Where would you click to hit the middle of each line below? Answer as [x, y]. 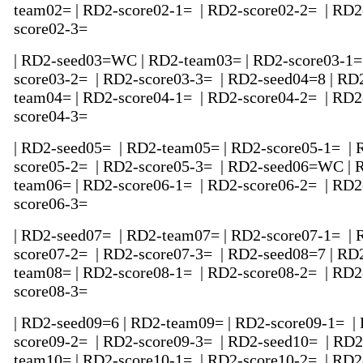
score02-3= [53, 29]
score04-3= [53, 116]
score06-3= [53, 204]
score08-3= [53, 291]
